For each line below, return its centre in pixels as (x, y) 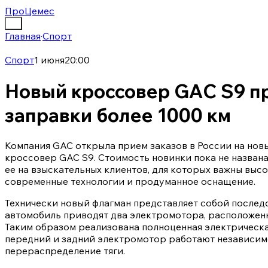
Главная (23, 36)
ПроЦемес (30, 11)
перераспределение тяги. (65, 251)
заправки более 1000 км (118, 115)
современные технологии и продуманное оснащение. (130, 182)
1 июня (49, 60)
